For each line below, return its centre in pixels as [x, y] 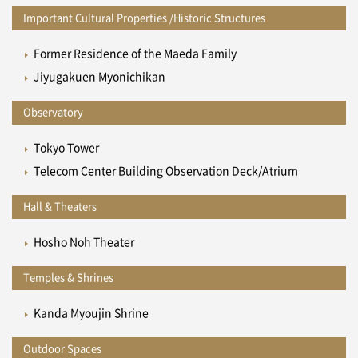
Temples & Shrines [68, 278]
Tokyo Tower [66, 148]
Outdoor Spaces [62, 349]
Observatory [53, 113]
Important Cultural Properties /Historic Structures [144, 18]
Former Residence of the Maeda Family [135, 54]
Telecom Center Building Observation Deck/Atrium [165, 171]
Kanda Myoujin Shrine [91, 314]
